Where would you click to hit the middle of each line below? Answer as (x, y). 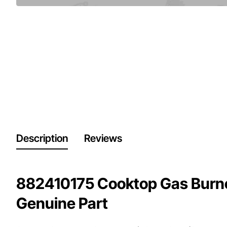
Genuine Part (62, 203)
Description (42, 139)
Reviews (103, 139)
